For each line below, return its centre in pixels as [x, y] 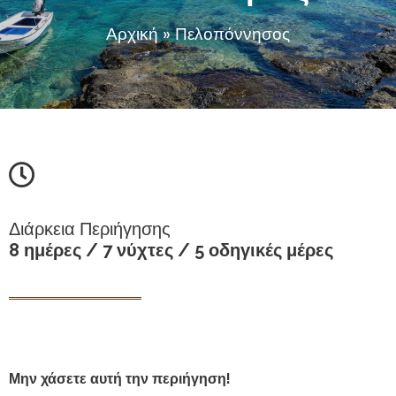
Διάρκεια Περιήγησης [90, 229]
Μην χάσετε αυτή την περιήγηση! [120, 378]
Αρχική [132, 34]
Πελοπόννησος [232, 34]
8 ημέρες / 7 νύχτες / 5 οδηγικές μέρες [171, 250]
